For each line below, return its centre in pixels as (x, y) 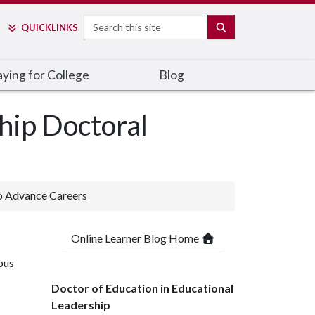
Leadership (81, 305)
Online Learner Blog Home (136, 238)
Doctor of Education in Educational (142, 288)
